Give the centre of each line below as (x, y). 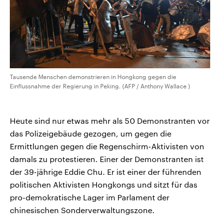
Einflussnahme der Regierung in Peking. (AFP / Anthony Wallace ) (100, 86)
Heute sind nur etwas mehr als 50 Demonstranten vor (110, 120)
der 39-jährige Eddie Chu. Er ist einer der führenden (106, 171)
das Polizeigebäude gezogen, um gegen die (91, 133)
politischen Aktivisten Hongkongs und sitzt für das (104, 184)
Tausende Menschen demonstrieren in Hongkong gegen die (93, 76)
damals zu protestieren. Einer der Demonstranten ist (107, 159)
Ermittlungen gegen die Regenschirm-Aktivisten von (107, 146)
